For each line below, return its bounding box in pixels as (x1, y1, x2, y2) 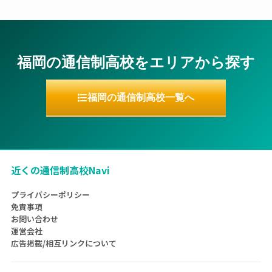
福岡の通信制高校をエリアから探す (17, 54, 255, 70)
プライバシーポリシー (11, 189, 90, 200)
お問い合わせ (11, 213, 58, 225)
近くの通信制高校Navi (11, 163, 110, 177)
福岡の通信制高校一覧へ (87, 92, 194, 103)
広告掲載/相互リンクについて (11, 237, 117, 249)
